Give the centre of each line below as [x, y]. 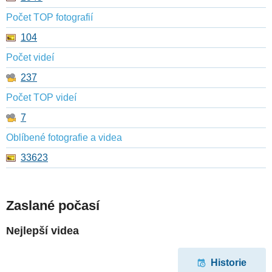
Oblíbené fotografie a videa [64, 138]
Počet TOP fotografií [49, 18]
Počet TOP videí [41, 98]
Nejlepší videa [42, 231]
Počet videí [30, 58]
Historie [229, 263]
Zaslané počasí [53, 206]
